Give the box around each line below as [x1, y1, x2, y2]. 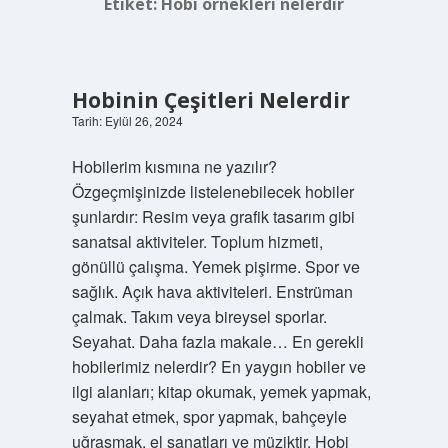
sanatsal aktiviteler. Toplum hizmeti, [71, 230, 323, 253]
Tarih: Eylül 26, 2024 [71, 112, 183, 129]
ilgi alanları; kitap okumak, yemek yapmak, [71, 380, 371, 403]
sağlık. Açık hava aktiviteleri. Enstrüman [71, 280, 353, 303]
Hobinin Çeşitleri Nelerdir [71, 86, 350, 114]
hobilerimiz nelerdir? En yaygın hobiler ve [71, 355, 366, 378]
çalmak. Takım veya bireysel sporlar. [71, 305, 327, 328]
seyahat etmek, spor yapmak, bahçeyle [71, 405, 347, 428]
